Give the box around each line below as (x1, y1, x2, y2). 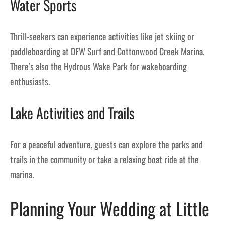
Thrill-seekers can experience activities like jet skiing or (10, 29, 194, 43)
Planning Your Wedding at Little (10, 195, 209, 222)
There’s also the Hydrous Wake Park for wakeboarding (10, 59, 187, 73)
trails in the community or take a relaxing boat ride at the (10, 153, 199, 166)
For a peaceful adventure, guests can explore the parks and (10, 138, 203, 151)
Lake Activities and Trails (10, 102, 135, 124)
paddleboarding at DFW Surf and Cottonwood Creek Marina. (10, 44, 204, 58)
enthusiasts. (10, 74, 50, 88)
